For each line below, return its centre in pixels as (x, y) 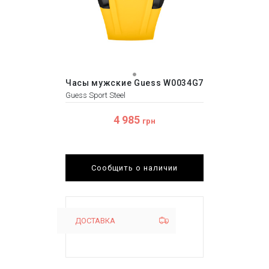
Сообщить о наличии (134, 168)
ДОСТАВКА (95, 220)
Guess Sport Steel (95, 95)
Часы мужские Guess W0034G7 (134, 83)
